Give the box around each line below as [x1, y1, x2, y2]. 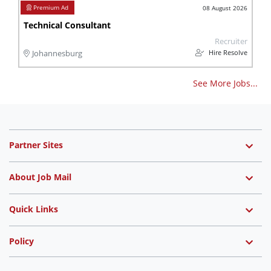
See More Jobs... [193, 77, 258, 89]
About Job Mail [9, 171, 71, 183]
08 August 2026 [203, 4, 247, 12]
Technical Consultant [24, 19, 111, 31]
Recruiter [215, 36, 247, 47]
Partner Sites [9, 139, 63, 151]
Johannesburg [32, 48, 82, 59]
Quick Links [9, 203, 58, 215]
